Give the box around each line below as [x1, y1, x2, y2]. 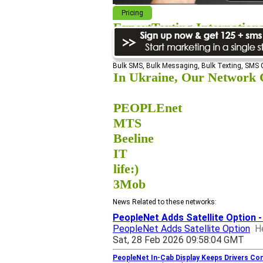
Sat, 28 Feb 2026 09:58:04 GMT [113, 234, 244, 245]
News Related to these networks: [113, 198, 217, 206]
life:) [113, 161, 139, 176]
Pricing [122, 9, 143, 17]
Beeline [113, 131, 154, 146]
